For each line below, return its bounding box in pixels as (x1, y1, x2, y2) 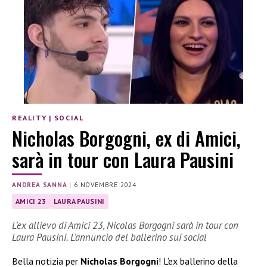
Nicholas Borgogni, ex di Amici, (12, 124, 241, 153)
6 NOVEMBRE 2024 (74, 181, 137, 190)
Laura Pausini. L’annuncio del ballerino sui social (12, 230, 207, 244)
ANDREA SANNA (12, 181, 67, 190)
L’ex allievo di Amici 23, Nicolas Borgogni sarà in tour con (12, 218, 238, 232)
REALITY (12, 113, 47, 122)
